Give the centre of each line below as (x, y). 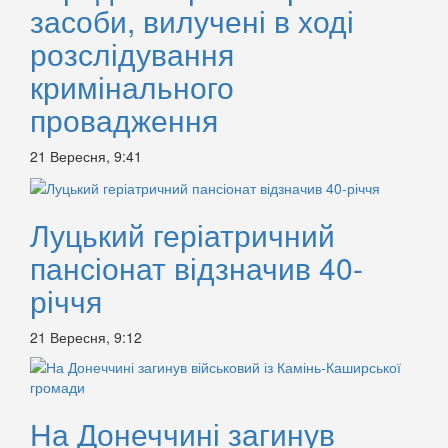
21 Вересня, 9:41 (86, 155)
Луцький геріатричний (182, 234)
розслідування (132, 53)
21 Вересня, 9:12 (86, 336)
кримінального (132, 86)
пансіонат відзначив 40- (196, 267)
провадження (124, 119)
